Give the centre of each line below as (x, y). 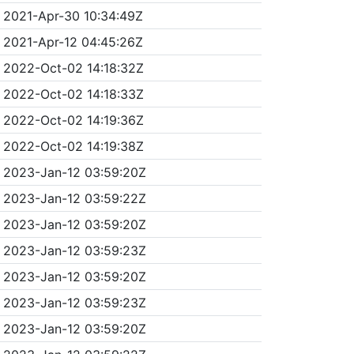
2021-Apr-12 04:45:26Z (73, 41)
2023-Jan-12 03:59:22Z (74, 198)
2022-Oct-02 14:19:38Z (73, 146)
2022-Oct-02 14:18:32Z (73, 68)
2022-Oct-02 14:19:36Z (73, 120)
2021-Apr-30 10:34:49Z (73, 15)
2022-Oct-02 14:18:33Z (73, 94)
